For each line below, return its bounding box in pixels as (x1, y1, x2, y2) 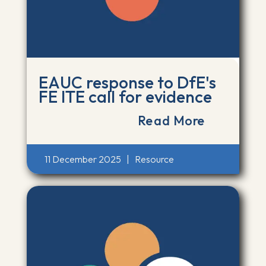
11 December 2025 (44, 153, 121, 165)
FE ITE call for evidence (38, 85, 212, 107)
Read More (137, 112, 208, 129)
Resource (134, 153, 174, 165)
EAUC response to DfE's (38, 71, 216, 93)
